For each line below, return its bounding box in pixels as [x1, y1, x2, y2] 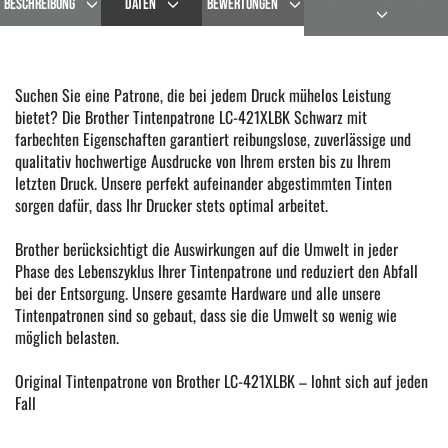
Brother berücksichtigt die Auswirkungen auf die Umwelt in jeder [15, 236, 398, 261]
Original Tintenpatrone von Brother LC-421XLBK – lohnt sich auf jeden [15, 368, 428, 393]
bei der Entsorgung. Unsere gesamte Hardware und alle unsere [15, 280, 381, 305]
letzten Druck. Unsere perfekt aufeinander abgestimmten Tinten [15, 170, 392, 195]
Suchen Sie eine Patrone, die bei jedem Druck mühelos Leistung [15, 82, 391, 107]
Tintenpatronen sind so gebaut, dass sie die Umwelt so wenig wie [15, 302, 397, 327]
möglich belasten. [15, 324, 119, 349]
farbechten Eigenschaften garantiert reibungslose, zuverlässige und [15, 126, 411, 151]
